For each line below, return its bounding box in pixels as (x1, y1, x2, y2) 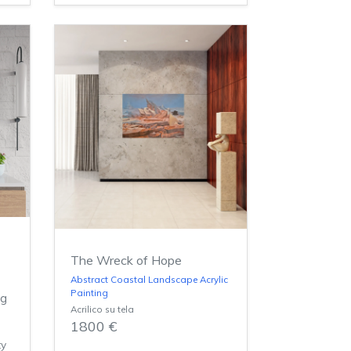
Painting (70, 287, 108, 299)
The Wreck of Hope (70, 252, 182, 269)
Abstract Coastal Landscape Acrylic (70, 273, 228, 286)
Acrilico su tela (70, 303, 134, 316)
